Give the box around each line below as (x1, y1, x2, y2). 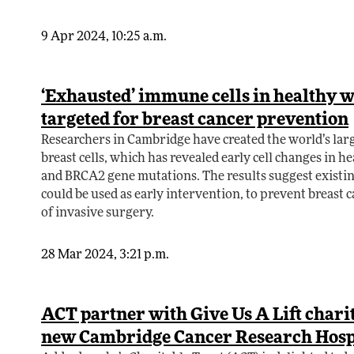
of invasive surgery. (41, 207, 154, 220)
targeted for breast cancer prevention (41, 111, 348, 130)
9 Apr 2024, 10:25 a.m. (41, 31, 167, 44)
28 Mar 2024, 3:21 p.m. (41, 249, 169, 262)
